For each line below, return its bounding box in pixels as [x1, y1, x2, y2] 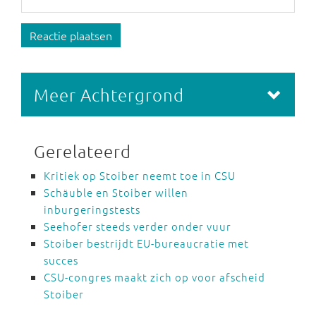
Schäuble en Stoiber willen [44, 185, 188, 200]
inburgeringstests [44, 202, 140, 217]
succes [44, 253, 78, 267]
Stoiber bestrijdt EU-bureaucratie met [44, 236, 249, 250]
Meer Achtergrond [34, 84, 184, 105]
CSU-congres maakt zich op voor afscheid [44, 269, 265, 284]
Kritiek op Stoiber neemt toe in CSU [44, 168, 236, 183]
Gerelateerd [34, 140, 131, 162]
